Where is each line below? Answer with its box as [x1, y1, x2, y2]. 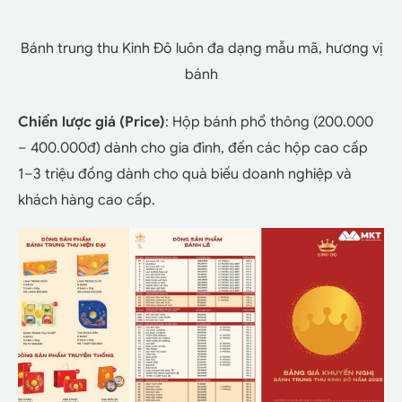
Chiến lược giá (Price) [18, 112, 165, 131]
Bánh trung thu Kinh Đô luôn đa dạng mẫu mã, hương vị [20, 39, 382, 57]
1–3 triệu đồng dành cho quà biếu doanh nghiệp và [18, 164, 352, 183]
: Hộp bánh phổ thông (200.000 [165, 112, 373, 131]
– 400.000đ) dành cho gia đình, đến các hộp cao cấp [18, 138, 368, 157]
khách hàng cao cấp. [18, 190, 155, 209]
